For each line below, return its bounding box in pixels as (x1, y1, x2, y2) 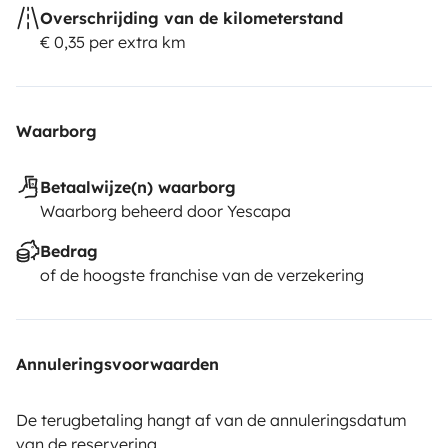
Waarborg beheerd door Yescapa (40, 200, 291, 221)
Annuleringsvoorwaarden (16, 353, 219, 374)
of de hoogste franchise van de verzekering (40, 264, 364, 285)
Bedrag (40, 240, 98, 261)
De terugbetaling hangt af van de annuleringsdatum (16, 409, 407, 430)
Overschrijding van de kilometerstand (40, 7, 343, 28)
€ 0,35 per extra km (40, 31, 186, 52)
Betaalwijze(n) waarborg (40, 176, 236, 197)
